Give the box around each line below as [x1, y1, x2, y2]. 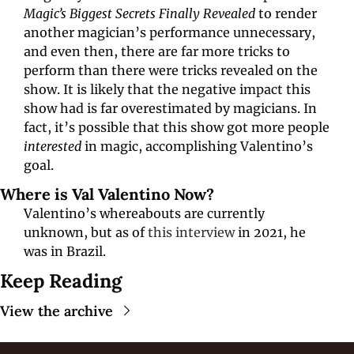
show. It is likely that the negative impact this [24, 81, 311, 97]
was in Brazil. [24, 243, 106, 259]
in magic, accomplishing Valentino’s [85, 137, 313, 154]
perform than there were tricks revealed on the [24, 62, 318, 78]
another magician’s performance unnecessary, [24, 24, 315, 40]
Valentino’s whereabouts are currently [24, 205, 265, 221]
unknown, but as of [24, 224, 148, 240]
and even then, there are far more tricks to [24, 43, 290, 59]
